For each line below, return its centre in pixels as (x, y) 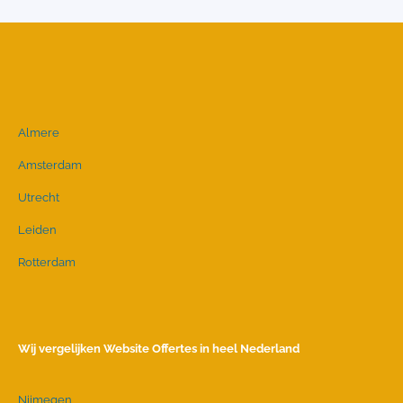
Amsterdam (50, 165)
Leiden (37, 230)
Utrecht (39, 197)
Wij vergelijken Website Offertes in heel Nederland (159, 349)
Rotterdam (47, 262)
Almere (39, 133)
